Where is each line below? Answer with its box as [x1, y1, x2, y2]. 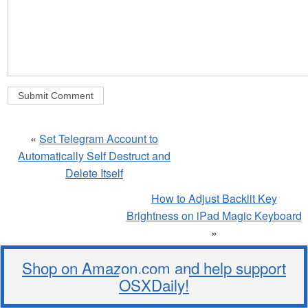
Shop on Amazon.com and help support [22, 256, 286, 279]
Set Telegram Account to [39, 131, 158, 147]
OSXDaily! [119, 274, 189, 296]
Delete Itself [65, 165, 123, 181]
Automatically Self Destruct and [18, 148, 170, 164]
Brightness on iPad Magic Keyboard [126, 208, 302, 224]
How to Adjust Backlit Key [151, 190, 277, 207]
